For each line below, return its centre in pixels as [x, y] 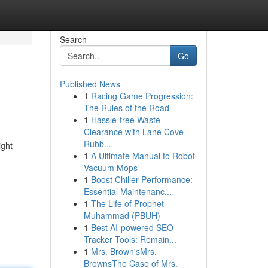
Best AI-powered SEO [132, 227]
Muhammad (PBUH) [122, 215]
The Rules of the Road [126, 108]
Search [73, 39]
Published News [90, 84]
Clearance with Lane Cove [133, 132]
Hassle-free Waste [125, 120]
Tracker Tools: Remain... [130, 239]
